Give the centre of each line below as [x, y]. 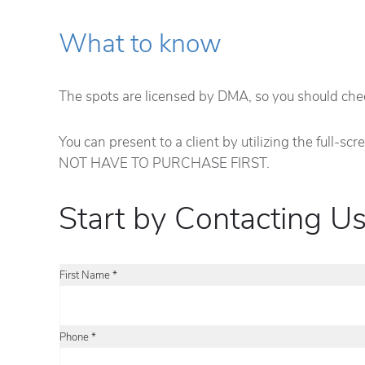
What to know [140, 44]
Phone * [78, 337]
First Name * [88, 275]
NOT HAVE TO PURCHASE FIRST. [164, 163]
